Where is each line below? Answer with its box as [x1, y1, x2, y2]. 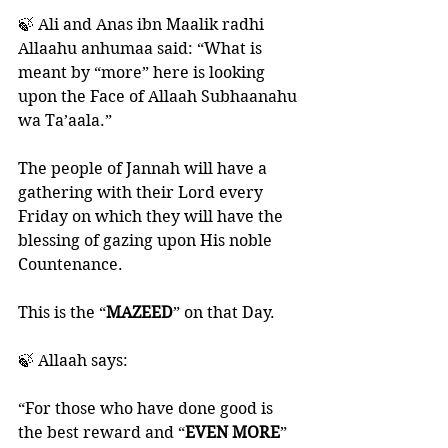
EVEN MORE [185, 423, 280, 442]
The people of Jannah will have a [18, 159, 271, 178]
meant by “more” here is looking [18, 63, 269, 82]
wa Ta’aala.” [18, 111, 112, 130]
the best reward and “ [18, 423, 185, 442]
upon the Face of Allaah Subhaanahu [18, 87, 301, 106]
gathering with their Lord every [18, 183, 267, 202]
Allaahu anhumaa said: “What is [18, 39, 266, 58]
